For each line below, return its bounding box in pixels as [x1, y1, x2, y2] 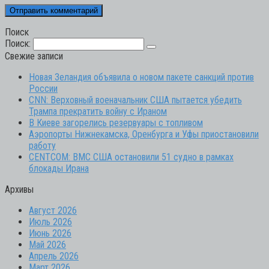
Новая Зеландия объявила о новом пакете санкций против [29, 71, 254, 83]
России [29, 82, 58, 94]
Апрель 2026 [29, 250, 79, 262]
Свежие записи [5, 50, 63, 62]
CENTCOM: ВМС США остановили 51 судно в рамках [29, 151, 234, 163]
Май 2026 [29, 238, 66, 250]
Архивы [5, 183, 34, 195]
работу [29, 139, 56, 151]
